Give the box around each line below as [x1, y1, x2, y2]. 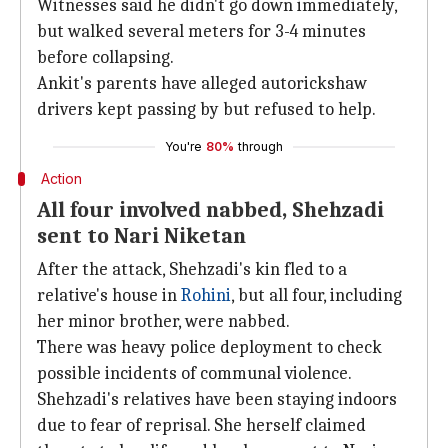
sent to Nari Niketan [37, 223, 246, 249]
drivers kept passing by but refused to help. [37, 99, 376, 120]
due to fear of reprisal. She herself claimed [37, 415, 366, 436]
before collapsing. [37, 47, 174, 68]
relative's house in [37, 285, 181, 306]
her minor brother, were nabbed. [37, 311, 290, 332]
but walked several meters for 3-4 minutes [37, 21, 366, 42]
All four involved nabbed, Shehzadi [37, 197, 384, 223]
